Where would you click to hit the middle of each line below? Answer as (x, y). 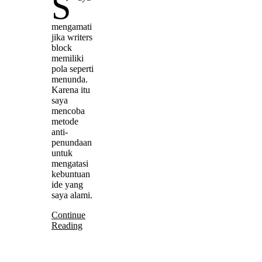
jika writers (72, 37)
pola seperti (73, 68)
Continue (68, 215)
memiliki (68, 58)
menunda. (70, 79)
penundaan (72, 142)
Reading (67, 225)
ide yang (67, 184)
